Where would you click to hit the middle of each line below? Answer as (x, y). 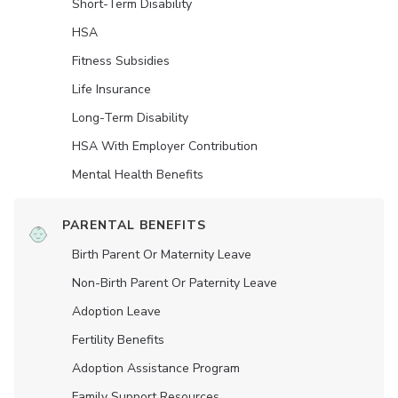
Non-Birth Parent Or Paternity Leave (175, 283)
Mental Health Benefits (138, 175)
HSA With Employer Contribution (165, 146)
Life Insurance (111, 89)
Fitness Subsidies (121, 61)
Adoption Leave (116, 311)
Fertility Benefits (118, 340)
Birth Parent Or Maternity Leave (162, 255)
